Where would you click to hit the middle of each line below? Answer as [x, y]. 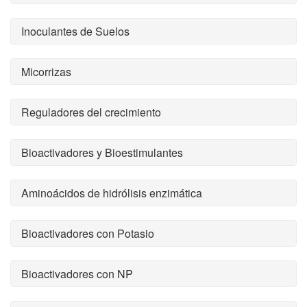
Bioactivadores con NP [77, 274]
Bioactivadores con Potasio [88, 233]
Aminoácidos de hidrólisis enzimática [112, 193]
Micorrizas [46, 72]
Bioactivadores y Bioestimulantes [102, 152]
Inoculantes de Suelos [75, 31]
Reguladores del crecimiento [91, 112]
